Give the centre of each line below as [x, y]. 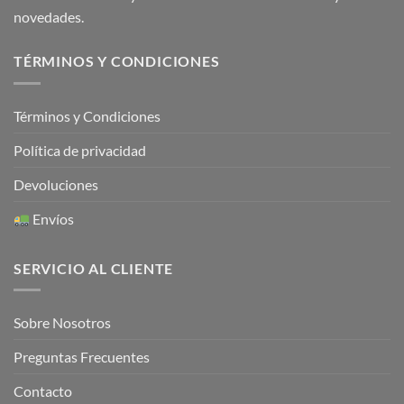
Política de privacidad [80, 150]
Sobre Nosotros [62, 323]
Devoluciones [56, 184]
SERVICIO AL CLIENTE [94, 268]
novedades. [49, 17]
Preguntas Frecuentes [82, 357]
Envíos [52, 218]
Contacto [43, 391]
